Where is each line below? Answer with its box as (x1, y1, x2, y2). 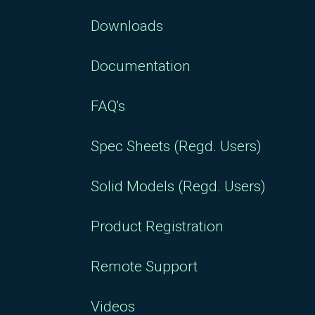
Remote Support (91, 258, 198, 275)
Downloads (91, 18, 163, 34)
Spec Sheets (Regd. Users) (91, 138, 262, 155)
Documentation (91, 58, 191, 75)
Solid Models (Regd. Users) (91, 178, 266, 195)
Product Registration (91, 218, 224, 235)
